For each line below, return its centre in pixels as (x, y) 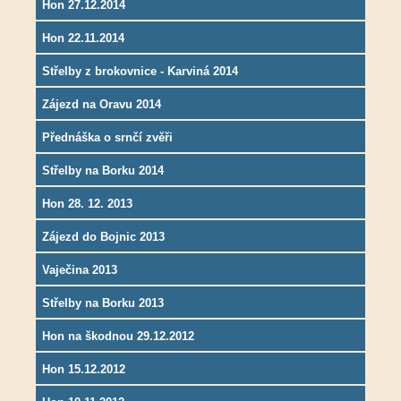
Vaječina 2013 (80, 270)
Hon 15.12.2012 (84, 370)
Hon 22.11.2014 (83, 38)
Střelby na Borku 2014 (103, 171)
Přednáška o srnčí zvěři (107, 138)
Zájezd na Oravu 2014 (102, 105)
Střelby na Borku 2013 (103, 303)
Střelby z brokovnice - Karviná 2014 (140, 72)
